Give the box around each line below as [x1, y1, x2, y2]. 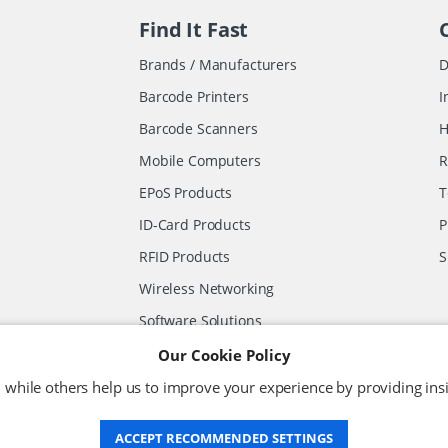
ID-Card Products [139, 214, 251, 234]
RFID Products [139, 246, 231, 266]
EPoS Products [139, 182, 233, 202]
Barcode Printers [139, 86, 249, 106]
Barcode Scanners [139, 118, 258, 138]
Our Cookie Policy [157, 345, 291, 365]
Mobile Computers [139, 150, 261, 170]
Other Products [139, 342, 240, 362]
